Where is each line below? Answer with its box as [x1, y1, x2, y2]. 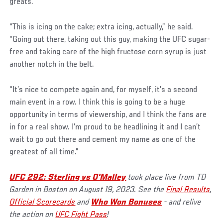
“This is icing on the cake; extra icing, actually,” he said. [9, 23, 194, 32]
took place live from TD [126, 173, 207, 183]
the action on [9, 211, 56, 220]
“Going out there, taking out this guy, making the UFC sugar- [9, 35, 211, 45]
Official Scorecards [9, 198, 76, 208]
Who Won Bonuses [91, 198, 162, 208]
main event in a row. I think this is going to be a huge [9, 98, 186, 108]
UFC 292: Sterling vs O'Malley [9, 173, 126, 183]
